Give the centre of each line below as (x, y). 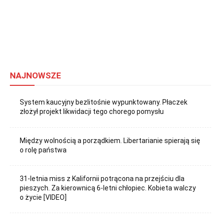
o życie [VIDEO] (43, 197)
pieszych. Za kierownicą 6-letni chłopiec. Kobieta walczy (108, 188)
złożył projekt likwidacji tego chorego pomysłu (92, 112)
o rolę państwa (43, 150)
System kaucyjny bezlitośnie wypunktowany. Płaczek (104, 102)
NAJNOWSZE (36, 76)
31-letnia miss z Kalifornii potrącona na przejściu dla (102, 178)
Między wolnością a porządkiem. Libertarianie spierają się (110, 140)
